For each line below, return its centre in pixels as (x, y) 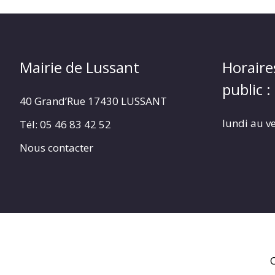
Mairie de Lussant (79, 68)
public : (246, 90)
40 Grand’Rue (54, 101)
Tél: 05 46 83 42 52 (65, 124)
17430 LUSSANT (127, 101)
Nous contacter (56, 147)
